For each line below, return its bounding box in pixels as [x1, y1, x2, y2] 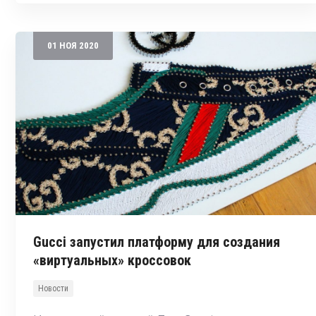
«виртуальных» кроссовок [33, 251, 191, 269]
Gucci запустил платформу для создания [33, 233, 280, 250]
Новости [38, 283, 68, 293]
